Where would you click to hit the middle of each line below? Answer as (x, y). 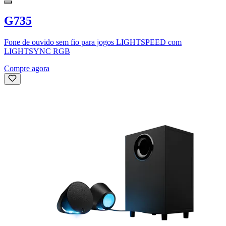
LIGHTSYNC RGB (37, 51)
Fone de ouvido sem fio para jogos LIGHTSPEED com (93, 42)
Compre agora (27, 69)
